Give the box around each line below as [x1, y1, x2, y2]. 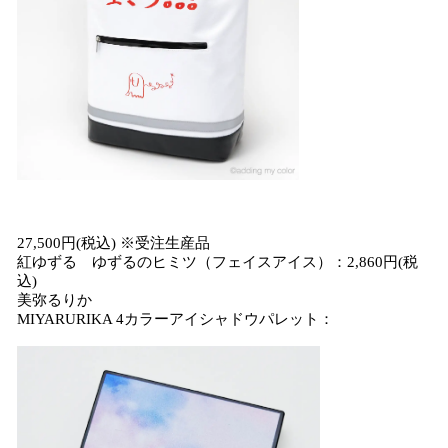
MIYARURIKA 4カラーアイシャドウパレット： [17, 311, 334, 327]
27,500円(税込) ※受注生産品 [17, 235, 210, 251]
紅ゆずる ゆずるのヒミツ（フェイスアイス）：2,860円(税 [17, 254, 418, 270]
